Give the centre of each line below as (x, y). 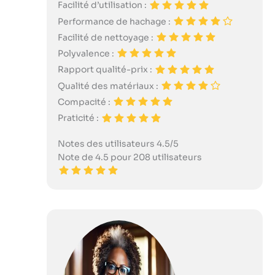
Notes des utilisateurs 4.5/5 (118, 143)
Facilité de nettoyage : (106, 37)
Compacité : (85, 102)
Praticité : (79, 118)
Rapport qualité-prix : (106, 70)
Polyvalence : (87, 54)
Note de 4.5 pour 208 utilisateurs (130, 157)
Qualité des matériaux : (109, 86)
